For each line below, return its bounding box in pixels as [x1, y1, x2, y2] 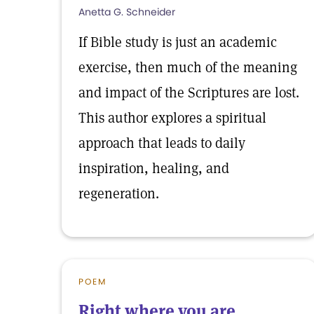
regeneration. [78, 184, 159, 203]
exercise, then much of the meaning [78, 58, 297, 76]
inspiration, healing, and [78, 159, 229, 177]
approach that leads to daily [78, 134, 245, 152]
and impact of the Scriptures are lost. [78, 83, 299, 102]
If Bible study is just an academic [78, 33, 277, 51]
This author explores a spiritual [78, 109, 266, 127]
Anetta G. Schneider [78, 5, 175, 19]
